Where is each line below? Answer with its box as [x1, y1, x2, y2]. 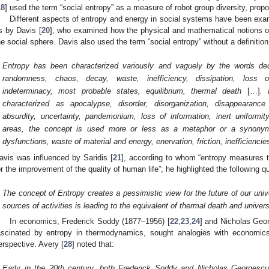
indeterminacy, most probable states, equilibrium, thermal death [2, 86, 242, 96]
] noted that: [72, 240, 114, 249]
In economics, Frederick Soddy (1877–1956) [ [10, 217, 170, 226]
